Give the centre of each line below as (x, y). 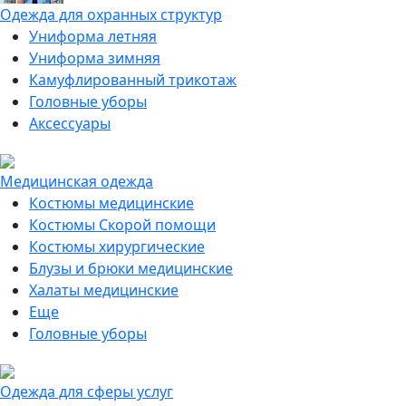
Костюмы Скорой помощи (122, 225)
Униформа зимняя (95, 58)
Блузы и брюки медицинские (131, 268)
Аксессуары (70, 123)
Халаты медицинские (104, 290)
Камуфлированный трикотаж (133, 80)
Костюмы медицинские (111, 203)
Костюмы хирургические (117, 246)
